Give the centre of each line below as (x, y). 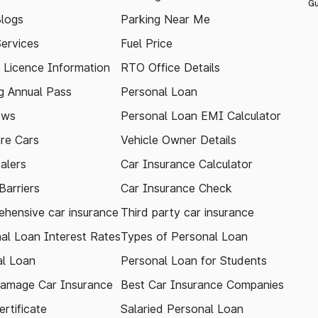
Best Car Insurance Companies (202, 285)
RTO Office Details (170, 67)
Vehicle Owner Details (179, 140)
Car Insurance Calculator (187, 164)
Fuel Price (147, 43)
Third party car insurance (187, 212)
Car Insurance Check (176, 188)
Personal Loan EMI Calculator (201, 116)
